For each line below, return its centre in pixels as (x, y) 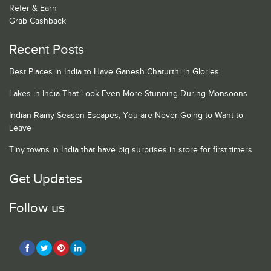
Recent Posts (47, 50)
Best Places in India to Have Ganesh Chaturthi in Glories (114, 72)
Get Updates (46, 179)
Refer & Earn (33, 8)
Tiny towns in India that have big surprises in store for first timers (131, 150)
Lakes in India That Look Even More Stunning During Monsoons (128, 93)
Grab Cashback (38, 21)
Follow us (37, 208)
